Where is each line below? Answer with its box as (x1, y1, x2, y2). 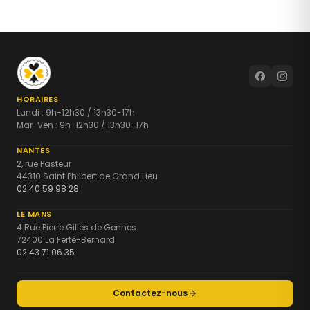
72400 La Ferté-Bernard (17, 234, 115, 246)
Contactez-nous (113, 287, 188, 300)
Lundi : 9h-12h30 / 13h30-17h (17, 107, 135, 119)
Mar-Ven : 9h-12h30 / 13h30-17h (17, 119, 149, 131)
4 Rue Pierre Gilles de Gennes (17, 221, 136, 234)
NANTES (17, 145, 50, 156)
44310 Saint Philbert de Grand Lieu (17, 170, 158, 183)
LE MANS (17, 208, 52, 220)
